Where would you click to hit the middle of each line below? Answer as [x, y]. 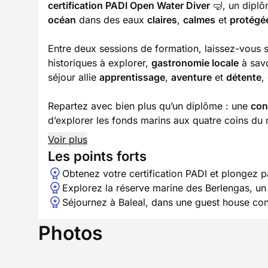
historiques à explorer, [100, 63]
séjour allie [74, 77]
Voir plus [68, 139]
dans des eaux [112, 20]
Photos [71, 233]
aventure [191, 77]
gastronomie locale [195, 63]
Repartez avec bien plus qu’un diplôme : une [149, 106]
